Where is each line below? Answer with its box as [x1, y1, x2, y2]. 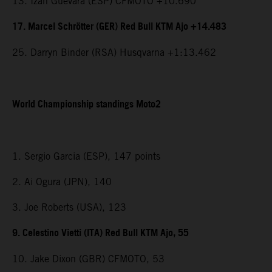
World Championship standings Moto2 [12, 95, 161, 114]
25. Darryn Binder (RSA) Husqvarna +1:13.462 [12, 46, 216, 58]
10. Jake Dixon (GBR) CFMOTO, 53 [12, 253, 165, 265]
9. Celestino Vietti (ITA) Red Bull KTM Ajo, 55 [12, 223, 189, 243]
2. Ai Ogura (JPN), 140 [12, 175, 112, 188]
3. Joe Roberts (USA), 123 [12, 201, 126, 213]
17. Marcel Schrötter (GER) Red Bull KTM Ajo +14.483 [12, 17, 226, 36]
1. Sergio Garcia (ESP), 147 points [12, 150, 160, 162]
